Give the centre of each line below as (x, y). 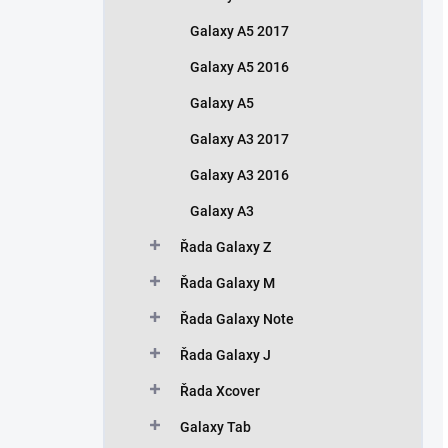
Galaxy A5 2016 (239, 66)
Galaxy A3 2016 (239, 174)
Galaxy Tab (215, 426)
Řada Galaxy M (227, 282)
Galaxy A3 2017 (239, 138)
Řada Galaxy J (225, 354)
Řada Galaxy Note (237, 318)
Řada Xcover (220, 390)
